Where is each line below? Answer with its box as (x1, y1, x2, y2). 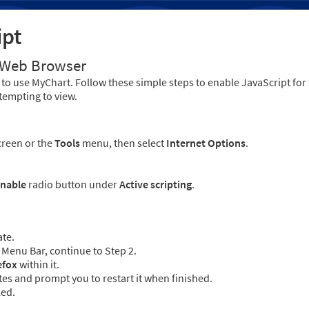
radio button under (26, 177, 119, 192)
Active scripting (119, 177, 192, 192)
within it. (17, 257, 59, 272)
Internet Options (166, 136, 246, 150)
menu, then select (80, 136, 166, 150)
